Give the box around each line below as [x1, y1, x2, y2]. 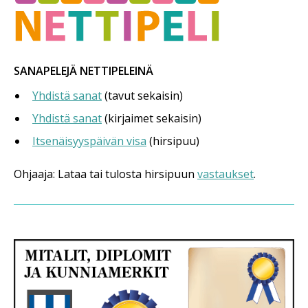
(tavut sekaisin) [102, 88, 183, 104]
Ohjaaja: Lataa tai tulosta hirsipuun [14, 166, 197, 182]
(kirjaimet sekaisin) [102, 111, 201, 126]
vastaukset [197, 166, 254, 182]
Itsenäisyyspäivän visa [32, 133, 146, 149]
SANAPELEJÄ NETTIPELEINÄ [14, 63, 153, 79]
